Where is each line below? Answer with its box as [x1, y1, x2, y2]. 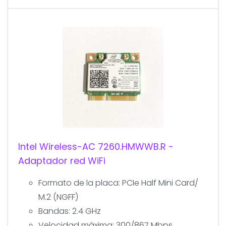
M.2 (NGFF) [38, 191, 78, 203]
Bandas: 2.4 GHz [38, 205, 101, 217]
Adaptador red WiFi [18, 154, 105, 167]
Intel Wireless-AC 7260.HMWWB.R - [18, 140, 174, 153]
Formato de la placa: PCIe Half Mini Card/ [38, 177, 198, 189]
